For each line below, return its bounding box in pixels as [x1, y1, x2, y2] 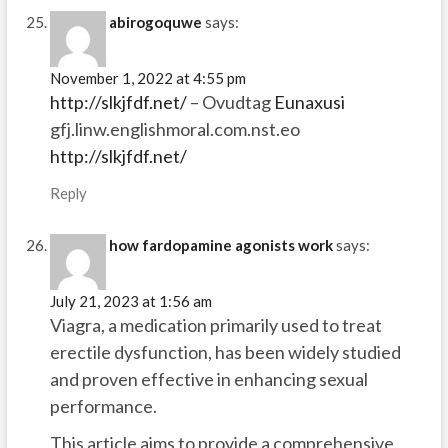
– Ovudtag [186, 91, 274, 114]
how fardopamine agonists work [108, 236, 333, 255]
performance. [49, 395, 157, 418]
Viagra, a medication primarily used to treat [49, 314, 382, 337]
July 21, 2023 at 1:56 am [49, 292, 212, 311]
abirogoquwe [108, 13, 202, 32]
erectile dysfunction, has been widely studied [49, 341, 401, 364]
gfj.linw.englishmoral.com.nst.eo [49, 118, 300, 141]
